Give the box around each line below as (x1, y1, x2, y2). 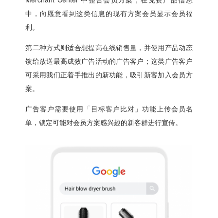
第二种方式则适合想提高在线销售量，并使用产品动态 (25, 42, 193, 52)
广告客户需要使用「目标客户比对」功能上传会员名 (25, 103, 193, 113)
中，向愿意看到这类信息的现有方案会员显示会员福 (25, 8, 193, 18)
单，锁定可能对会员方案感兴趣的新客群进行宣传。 (25, 117, 182, 127)
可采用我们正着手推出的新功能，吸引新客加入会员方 (25, 69, 193, 79)
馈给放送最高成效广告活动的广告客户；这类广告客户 (25, 55, 193, 66)
